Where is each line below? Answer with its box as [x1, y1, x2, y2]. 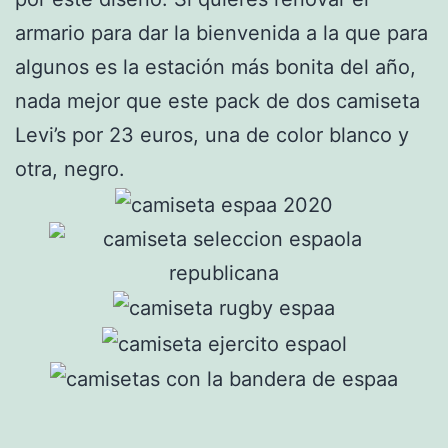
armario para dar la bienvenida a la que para [15, 21, 428, 46]
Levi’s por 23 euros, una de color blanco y [15, 123, 409, 148]
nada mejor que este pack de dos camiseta [15, 89, 420, 114]
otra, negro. [15, 157, 125, 182]
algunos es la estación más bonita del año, [15, 55, 416, 80]
